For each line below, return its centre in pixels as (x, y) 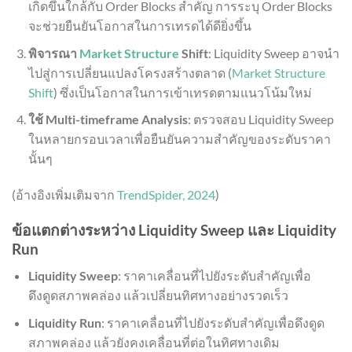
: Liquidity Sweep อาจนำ (273, 53)
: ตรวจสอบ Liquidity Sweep (260, 119)
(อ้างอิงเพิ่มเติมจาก (64, 194)
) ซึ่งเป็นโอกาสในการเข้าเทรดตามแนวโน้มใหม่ (182, 92)
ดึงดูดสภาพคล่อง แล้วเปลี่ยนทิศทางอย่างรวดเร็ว (158, 295)
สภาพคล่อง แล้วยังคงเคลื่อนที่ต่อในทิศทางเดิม (154, 342)
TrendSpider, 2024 (166, 194)
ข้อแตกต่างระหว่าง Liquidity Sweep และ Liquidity (174, 229)
